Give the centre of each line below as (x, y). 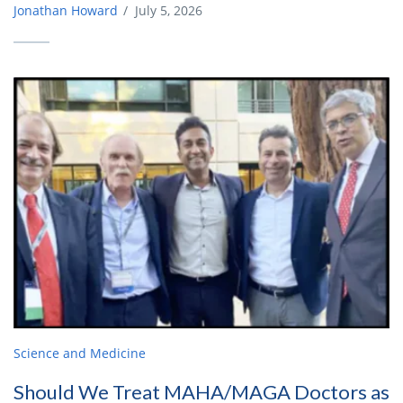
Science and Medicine (80, 354)
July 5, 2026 (169, 11)
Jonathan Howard (66, 11)
